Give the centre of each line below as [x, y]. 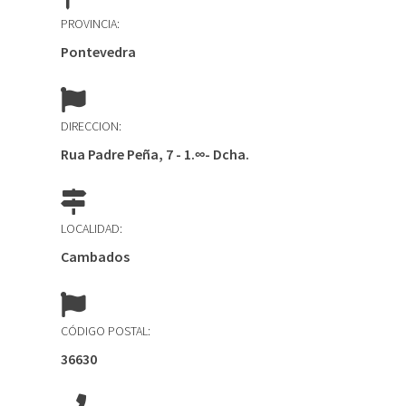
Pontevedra [99, 52]
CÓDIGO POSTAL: [106, 331]
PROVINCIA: [91, 24]
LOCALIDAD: [92, 228]
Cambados [96, 256]
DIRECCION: [92, 126]
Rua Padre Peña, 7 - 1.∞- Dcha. [155, 154]
